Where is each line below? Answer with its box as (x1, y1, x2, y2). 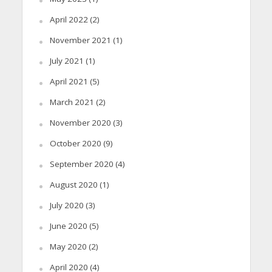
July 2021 (49, 55, 84, 66)
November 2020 (49, 117, 111, 128)
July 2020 (49, 199, 84, 211)
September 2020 (49, 158, 114, 169)
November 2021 (49, 34, 111, 46)
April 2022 (49, 13, 88, 25)
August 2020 (49, 178, 98, 190)
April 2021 (49, 75, 88, 87)
